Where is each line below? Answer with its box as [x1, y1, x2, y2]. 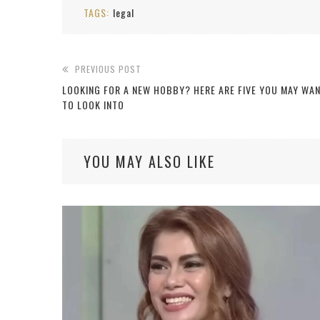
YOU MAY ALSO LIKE [84, 150, 215, 172]
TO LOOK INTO [62, 96, 124, 112]
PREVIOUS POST [75, 62, 141, 75]
